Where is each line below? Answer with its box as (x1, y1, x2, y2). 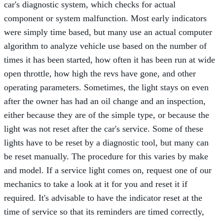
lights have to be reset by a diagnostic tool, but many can (4, 137, 209, 147)
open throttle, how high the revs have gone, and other (4, 68, 196, 78)
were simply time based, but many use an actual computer (4, 27, 212, 37)
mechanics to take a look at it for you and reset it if (4, 179, 187, 189)
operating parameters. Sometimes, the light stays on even (4, 82, 209, 92)
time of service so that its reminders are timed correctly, (4, 206, 204, 217)
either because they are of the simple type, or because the (4, 110, 209, 120)
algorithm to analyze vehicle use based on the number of (4, 40, 207, 51)
